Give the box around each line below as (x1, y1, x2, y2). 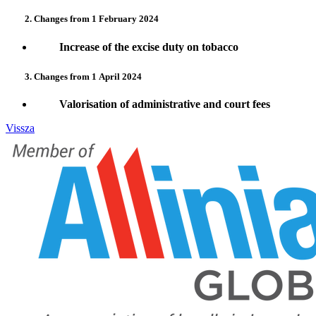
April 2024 (99, 71, 142, 83)
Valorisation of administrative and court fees (34, 98, 273, 111)
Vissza (6, 122, 35, 135)
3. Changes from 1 (6, 71, 97, 83)
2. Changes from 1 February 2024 (6, 13, 159, 25)
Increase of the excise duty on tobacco (34, 40, 241, 53)
